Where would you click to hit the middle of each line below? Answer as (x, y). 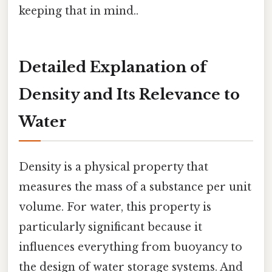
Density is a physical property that (114, 167)
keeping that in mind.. (79, 11)
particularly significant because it (110, 227)
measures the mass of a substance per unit (135, 187)
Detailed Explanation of (113, 67)
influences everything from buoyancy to (131, 247)
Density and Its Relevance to (129, 94)
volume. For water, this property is (115, 207)
